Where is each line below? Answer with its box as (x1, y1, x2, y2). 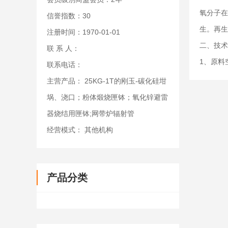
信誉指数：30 (47, 11, 91, 20)
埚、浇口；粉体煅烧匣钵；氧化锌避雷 (47, 93, 168, 101)
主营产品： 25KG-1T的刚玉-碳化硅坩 (47, 76, 166, 85)
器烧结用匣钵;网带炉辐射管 (47, 109, 134, 118)
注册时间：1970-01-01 (47, 27, 120, 36)
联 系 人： (47, 44, 79, 52)
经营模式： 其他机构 (47, 125, 113, 134)
